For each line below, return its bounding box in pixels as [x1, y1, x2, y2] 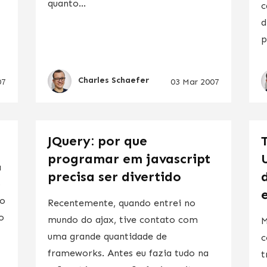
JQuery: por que [47, 132, 147, 149]
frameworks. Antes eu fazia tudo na [47, 247, 209, 259]
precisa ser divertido [47, 168, 181, 185]
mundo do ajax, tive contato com [47, 213, 198, 225]
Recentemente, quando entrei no [47, 197, 195, 209]
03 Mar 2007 [170, 76, 220, 87]
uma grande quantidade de [47, 230, 167, 242]
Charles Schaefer [77, 75, 149, 86]
